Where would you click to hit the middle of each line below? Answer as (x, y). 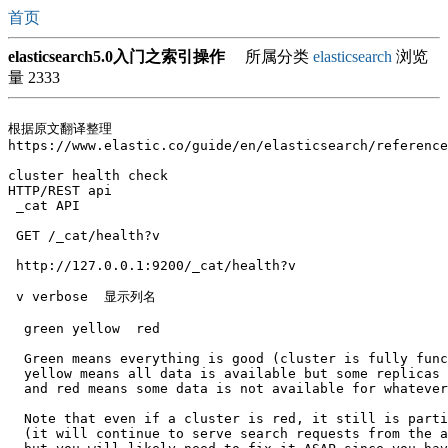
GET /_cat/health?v (84, 235)
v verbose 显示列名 (82, 296)
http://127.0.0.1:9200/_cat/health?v (152, 265)
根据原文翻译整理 (60, 128)
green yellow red (84, 328)
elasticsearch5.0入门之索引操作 (116, 56)
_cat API (44, 205)
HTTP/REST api (64, 190)
